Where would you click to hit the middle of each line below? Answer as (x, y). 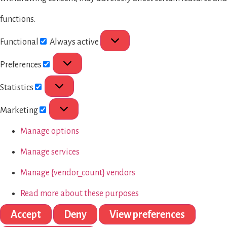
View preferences (147, 214)
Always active (75, 42)
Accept (26, 214)
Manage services (50, 152)
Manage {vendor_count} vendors (78, 173)
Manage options (50, 131)
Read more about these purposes (80, 193)
